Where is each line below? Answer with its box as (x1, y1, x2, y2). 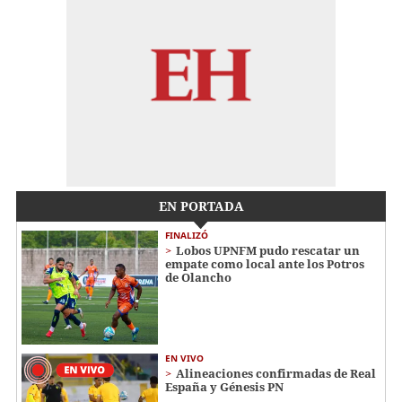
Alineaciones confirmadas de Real (176, 364, 376, 381)
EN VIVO (165, 351, 204, 364)
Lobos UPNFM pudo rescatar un (176, 242, 360, 259)
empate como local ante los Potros (165, 256, 364, 273)
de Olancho (165, 269, 232, 286)
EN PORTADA (158, 197, 244, 215)
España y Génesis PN (165, 378, 284, 395)
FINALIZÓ (165, 229, 208, 242)
